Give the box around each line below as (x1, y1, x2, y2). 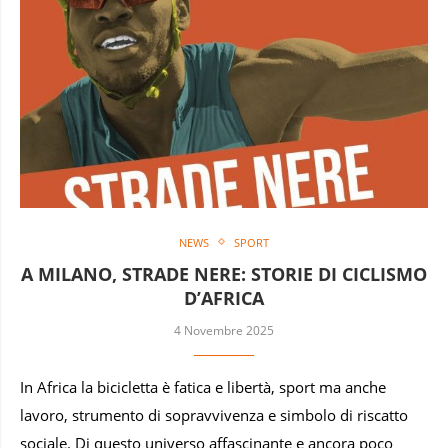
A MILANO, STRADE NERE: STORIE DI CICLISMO (21, 261, 427, 286)
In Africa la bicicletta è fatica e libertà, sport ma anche (20, 377, 386, 397)
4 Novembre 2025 (174, 321, 274, 339)
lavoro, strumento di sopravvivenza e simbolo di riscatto (20, 405, 408, 425)
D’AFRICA (184, 285, 264, 310)
